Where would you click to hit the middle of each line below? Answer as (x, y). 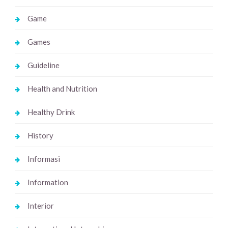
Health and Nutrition (62, 89)
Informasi (44, 159)
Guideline (43, 65)
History (40, 136)
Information (48, 182)
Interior (40, 206)
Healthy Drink (51, 112)
